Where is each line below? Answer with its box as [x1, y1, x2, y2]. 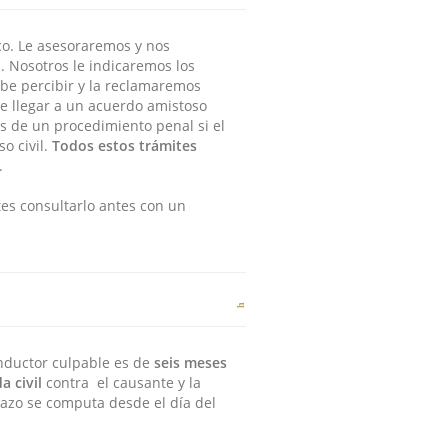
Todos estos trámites [52, 136, 197, 155]
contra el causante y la [42, 373, 201, 392]
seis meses [154, 353, 227, 372]
